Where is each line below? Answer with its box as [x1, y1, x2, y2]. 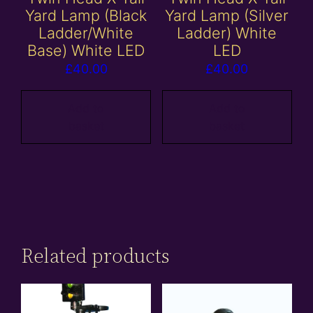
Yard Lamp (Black [25, 6, 147, 24]
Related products [21, 242, 170, 269]
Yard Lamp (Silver [165, 6, 289, 24]
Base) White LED [27, 41, 145, 59]
